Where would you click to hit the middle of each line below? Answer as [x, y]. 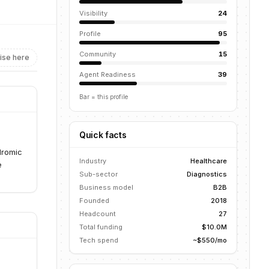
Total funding [101, 227]
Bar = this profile [104, 97]
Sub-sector [98, 174]
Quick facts [103, 135]
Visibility [93, 13]
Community [98, 54]
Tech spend [99, 240]
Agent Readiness [107, 74]
